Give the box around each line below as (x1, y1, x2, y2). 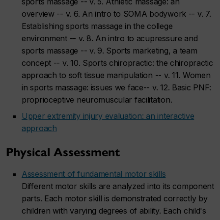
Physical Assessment (6, 145, 120, 160)
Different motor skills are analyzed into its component (22, 181, 214, 191)
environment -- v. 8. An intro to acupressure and (22, 33, 198, 43)
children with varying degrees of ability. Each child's (22, 206, 206, 216)
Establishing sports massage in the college (22, 21, 173, 31)
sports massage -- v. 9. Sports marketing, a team (22, 46, 197, 55)
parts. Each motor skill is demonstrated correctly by (22, 193, 208, 203)
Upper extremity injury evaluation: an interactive (22, 111, 194, 121)
